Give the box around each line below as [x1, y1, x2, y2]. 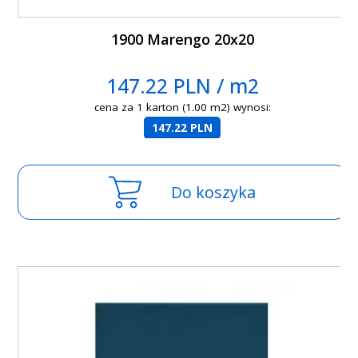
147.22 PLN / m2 [105, 72, 259, 100]
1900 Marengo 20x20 [110, 30, 254, 50]
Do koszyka [171, 181, 257, 204]
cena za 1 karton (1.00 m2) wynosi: [93, 100, 271, 115]
